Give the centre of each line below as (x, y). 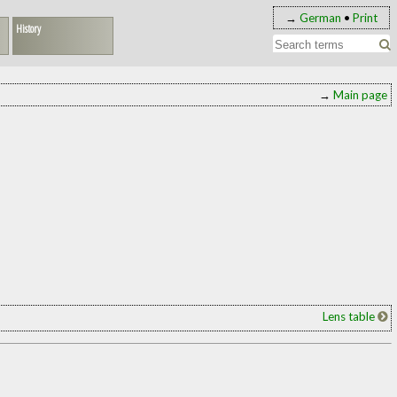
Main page (360, 95)
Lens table (350, 316)
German (320, 17)
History (28, 28)
